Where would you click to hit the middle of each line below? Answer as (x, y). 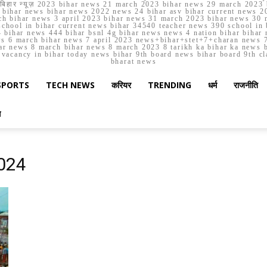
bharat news (133, 61)
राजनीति (246, 85)
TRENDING (170, 85)
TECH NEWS (70, 85)
